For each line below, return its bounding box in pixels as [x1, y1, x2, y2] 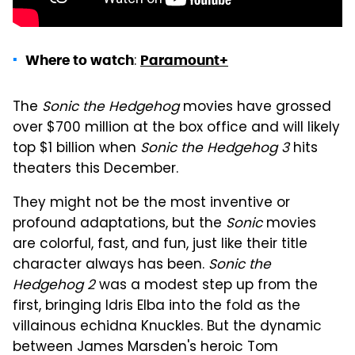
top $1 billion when [13, 137, 140, 160]
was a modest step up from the [95, 274, 318, 297]
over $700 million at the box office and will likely [13, 116, 340, 139]
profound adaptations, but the [13, 212, 226, 235]
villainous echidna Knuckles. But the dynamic [13, 315, 322, 338]
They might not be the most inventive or [13, 192, 290, 215]
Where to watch [25, 51, 134, 69]
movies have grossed [179, 96, 331, 119]
